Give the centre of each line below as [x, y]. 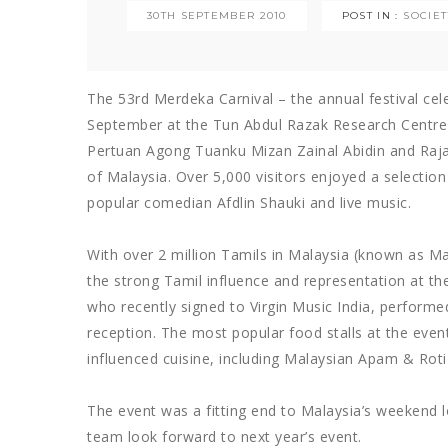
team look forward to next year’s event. [224, 436]
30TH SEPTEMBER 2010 [217, 15]
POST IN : [370, 15]
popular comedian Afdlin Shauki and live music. [249, 202]
